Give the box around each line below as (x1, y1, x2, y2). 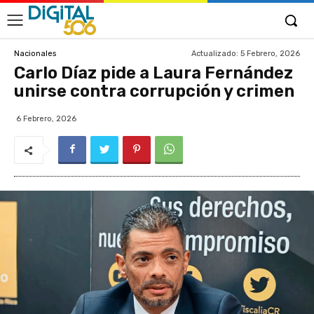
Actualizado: (191, 48, 238, 58)
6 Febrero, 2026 (16, 114, 76, 123)
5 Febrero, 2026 (240, 48, 300, 58)
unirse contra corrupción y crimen (14, 81, 294, 101)
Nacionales (14, 48, 56, 58)
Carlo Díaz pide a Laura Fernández (14, 63, 293, 83)
